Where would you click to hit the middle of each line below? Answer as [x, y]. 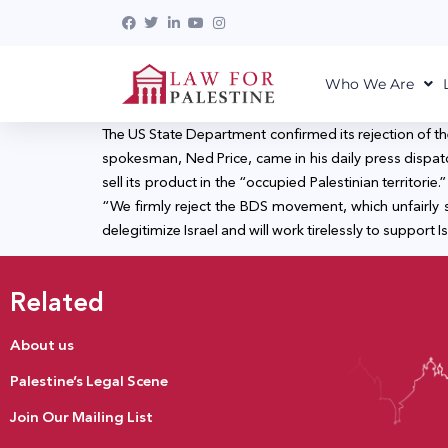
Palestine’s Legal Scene [89, 380]
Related [57, 302]
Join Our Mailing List [81, 416]
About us [42, 344]
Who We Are [369, 84]
